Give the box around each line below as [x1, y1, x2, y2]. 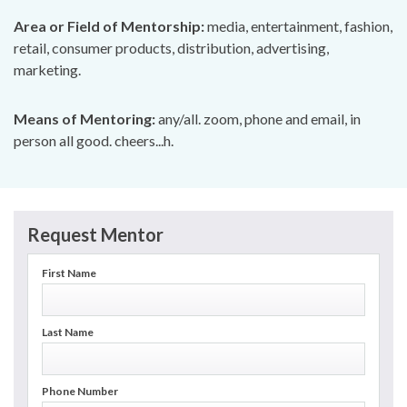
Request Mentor [27, 223, 164, 245]
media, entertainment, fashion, [204, 16, 392, 35]
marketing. [14, 60, 81, 78]
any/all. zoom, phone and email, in [155, 109, 361, 127]
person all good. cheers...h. [14, 131, 174, 149]
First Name [42, 265, 96, 280]
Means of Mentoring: [14, 109, 155, 127]
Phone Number [42, 383, 118, 398]
